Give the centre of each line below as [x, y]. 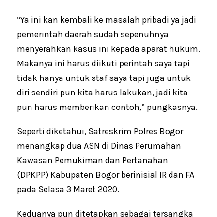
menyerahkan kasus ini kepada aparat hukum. [108, 49]
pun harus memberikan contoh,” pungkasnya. [107, 107]
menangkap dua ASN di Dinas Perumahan [99, 146]
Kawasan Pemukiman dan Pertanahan [93, 161]
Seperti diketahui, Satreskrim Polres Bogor [100, 132]
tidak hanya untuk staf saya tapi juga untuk [104, 78]
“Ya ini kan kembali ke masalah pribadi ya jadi [107, 20]
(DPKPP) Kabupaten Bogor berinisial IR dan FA [106, 175]
